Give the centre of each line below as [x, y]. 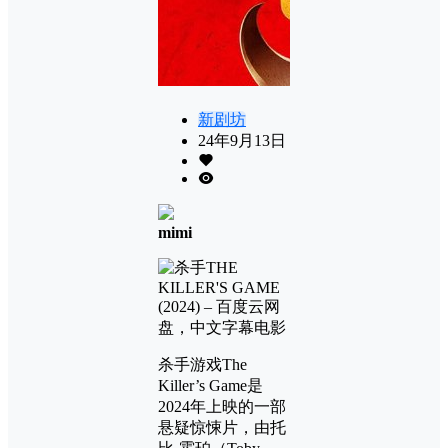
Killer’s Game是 [210, 385]
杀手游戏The [202, 364]
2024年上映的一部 [222, 406]
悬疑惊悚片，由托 [222, 427]
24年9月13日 [242, 140]
